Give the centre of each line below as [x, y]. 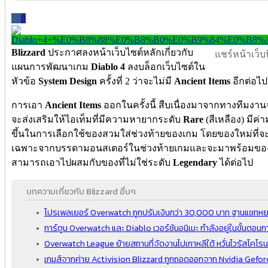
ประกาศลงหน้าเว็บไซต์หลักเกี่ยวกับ [119, 52]
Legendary [196, 162]
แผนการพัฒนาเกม [50, 66]
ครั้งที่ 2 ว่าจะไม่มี [135, 81]
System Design [68, 81]
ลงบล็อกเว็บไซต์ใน [166, 66]
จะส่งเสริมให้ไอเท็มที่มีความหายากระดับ [97, 119]
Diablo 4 [108, 66]
